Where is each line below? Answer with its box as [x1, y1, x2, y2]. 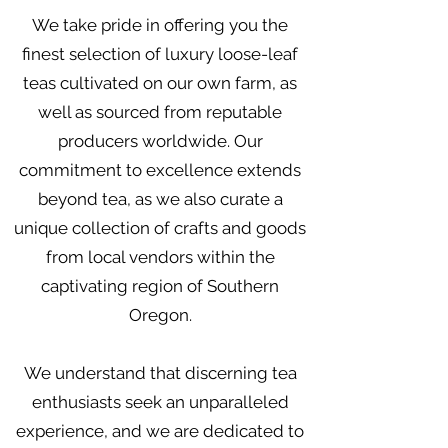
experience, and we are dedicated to [16, 420, 304, 441]
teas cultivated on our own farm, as [23, 72, 297, 93]
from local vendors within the [45, 246, 275, 267]
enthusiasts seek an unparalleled [31, 391, 289, 412]
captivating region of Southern [41, 275, 279, 296]
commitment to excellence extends [19, 159, 301, 180]
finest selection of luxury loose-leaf [22, 43, 298, 64]
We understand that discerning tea [23, 362, 297, 383]
